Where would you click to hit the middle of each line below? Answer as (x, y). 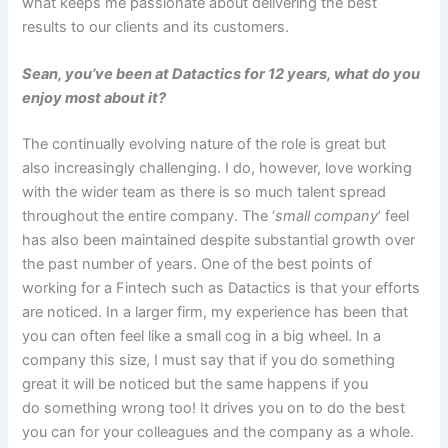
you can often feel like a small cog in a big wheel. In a (202, 335)
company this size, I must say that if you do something (209, 359)
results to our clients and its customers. (160, 26)
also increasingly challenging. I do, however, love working (217, 167)
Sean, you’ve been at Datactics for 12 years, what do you (221, 74)
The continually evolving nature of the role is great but (204, 143)
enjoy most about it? (94, 98)
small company (327, 215)
